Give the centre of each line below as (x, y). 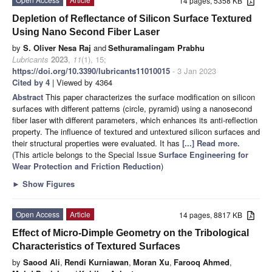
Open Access (38, 214)
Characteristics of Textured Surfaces (96, 246)
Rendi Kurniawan (97, 262)
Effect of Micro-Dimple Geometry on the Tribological (131, 233)
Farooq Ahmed (202, 262)
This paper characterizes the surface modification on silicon (150, 97)
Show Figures (47, 183)
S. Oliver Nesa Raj (57, 47)
